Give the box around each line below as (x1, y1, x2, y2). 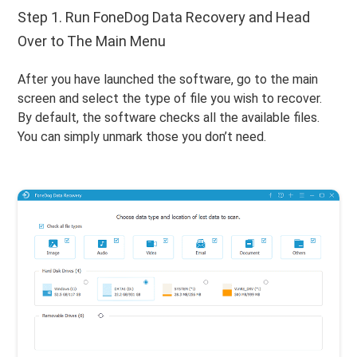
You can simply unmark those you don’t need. (18, 129, 267, 144)
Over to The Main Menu (18, 33, 167, 49)
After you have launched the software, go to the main (18, 72, 319, 87)
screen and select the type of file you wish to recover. (18, 91, 323, 106)
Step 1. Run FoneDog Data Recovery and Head (18, 9, 311, 25)
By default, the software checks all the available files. (18, 110, 320, 125)
